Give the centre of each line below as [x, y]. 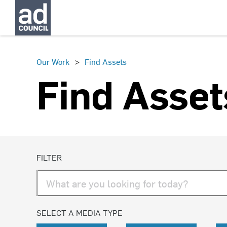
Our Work [53, 61]
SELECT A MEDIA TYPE [80, 212]
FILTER [49, 157]
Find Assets [106, 61]
